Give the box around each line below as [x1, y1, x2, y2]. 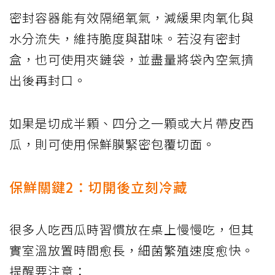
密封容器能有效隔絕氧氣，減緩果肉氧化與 [9, 9, 254, 27]
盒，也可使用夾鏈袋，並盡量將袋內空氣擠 [9, 50, 254, 69]
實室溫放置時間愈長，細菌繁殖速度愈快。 [9, 241, 254, 260]
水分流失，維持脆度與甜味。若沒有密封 [9, 29, 241, 48]
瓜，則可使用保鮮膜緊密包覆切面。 [9, 135, 215, 153]
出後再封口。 [9, 71, 87, 90]
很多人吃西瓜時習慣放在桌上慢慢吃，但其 [9, 220, 254, 239]
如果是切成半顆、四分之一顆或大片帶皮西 [9, 114, 254, 133]
